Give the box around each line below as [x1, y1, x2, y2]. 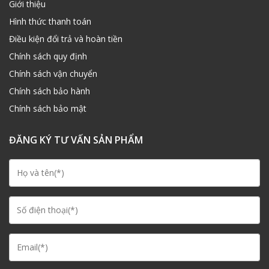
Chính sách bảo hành [9, 85, 90, 97]
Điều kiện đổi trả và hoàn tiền [9, 32, 122, 44]
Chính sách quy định [9, 50, 87, 62]
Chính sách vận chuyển [9, 67, 97, 79]
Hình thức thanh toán [9, 15, 91, 27]
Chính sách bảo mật [9, 102, 86, 114]
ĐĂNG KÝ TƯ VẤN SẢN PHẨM [9, 133, 143, 147]
